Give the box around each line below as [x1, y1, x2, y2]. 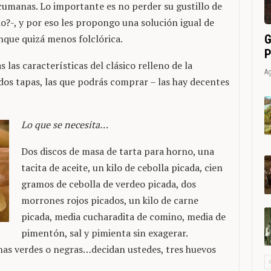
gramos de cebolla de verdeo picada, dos [21, 177, 196, 191]
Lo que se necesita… [21, 118, 108, 132]
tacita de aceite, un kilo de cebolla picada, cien [21, 161, 223, 175]
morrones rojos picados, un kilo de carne [21, 194, 198, 207]
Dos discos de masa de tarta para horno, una [21, 145, 214, 158]
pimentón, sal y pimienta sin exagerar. [21, 226, 188, 240]
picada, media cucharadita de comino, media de [21, 210, 226, 224]
